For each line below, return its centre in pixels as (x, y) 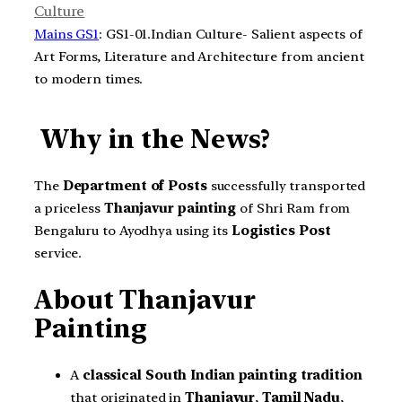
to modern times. (88, 79)
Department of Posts (135, 185)
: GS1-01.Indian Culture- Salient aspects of (231, 34)
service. (58, 253)
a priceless (69, 208)
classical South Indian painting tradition (222, 375)
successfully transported (286, 185)
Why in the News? (155, 140)
